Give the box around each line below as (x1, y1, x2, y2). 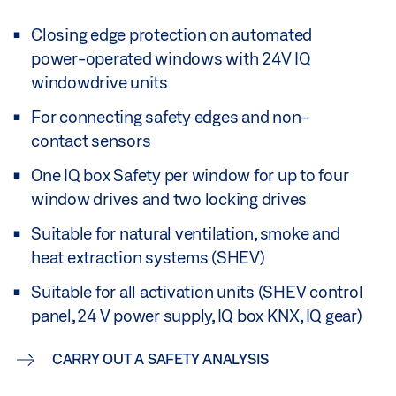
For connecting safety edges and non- (31, 107, 308, 127)
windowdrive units (31, 72, 168, 93)
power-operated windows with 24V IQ (31, 49, 311, 69)
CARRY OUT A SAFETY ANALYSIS (51, 350, 269, 368)
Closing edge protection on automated (31, 25, 312, 45)
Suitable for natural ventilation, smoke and (31, 224, 340, 244)
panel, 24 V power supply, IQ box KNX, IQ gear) (31, 306, 362, 326)
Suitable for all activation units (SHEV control (31, 282, 363, 302)
